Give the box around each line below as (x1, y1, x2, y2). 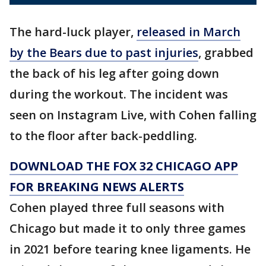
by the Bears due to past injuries (9, 44, 198, 61)
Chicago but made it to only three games (9, 220, 246, 236)
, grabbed (198, 44, 254, 61)
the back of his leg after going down (9, 65, 219, 81)
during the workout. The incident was (9, 85, 228, 102)
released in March (137, 23, 240, 40)
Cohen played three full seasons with (9, 199, 224, 216)
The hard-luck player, (9, 23, 137, 40)
